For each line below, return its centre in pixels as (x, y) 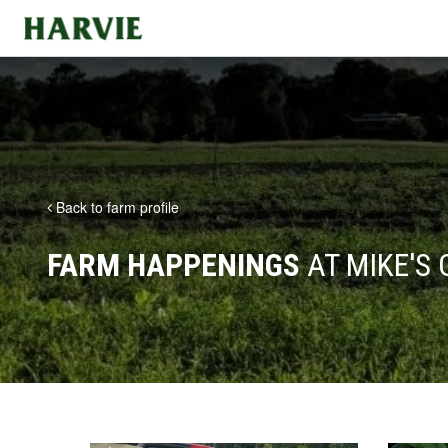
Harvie (40, 23)
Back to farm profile (115, 207)
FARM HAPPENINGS (173, 265)
